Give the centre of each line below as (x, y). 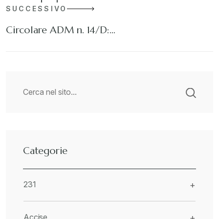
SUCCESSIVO (36, 9)
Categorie (45, 151)
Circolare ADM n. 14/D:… (61, 30)
